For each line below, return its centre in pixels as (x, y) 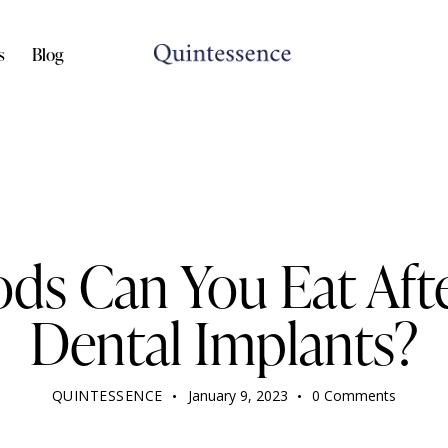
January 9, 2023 (237, 396)
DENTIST (224, 222)
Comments (360, 396)
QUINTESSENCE (107, 396)
